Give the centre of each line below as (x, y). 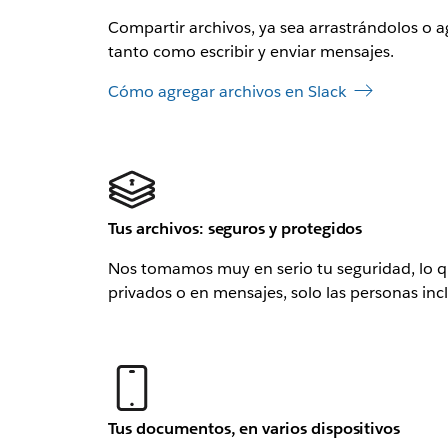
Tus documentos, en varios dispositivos (254, 429)
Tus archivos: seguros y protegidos (235, 228)
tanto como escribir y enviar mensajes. (250, 51)
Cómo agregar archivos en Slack (226, 91)
